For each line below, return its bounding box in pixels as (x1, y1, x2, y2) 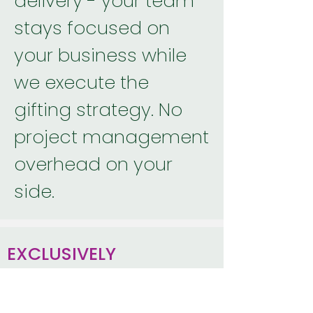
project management (14, 124, 209, 150)
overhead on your (14, 152, 173, 177)
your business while (14, 43, 187, 68)
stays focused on (14, 15, 170, 41)
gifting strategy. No (14, 97, 182, 122)
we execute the (14, 70, 149, 95)
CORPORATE (7, 268, 112, 293)
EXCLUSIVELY (7, 242, 116, 266)
